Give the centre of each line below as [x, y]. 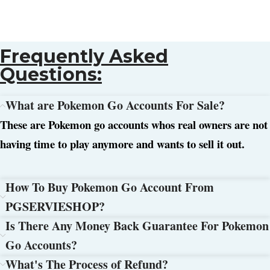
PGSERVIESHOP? [55, 207]
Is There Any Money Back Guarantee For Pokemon [137, 226]
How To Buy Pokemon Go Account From [110, 187]
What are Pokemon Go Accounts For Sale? [115, 105]
